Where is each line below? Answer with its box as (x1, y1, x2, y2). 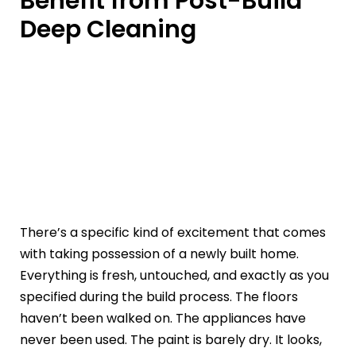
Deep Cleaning (20, 13, 196, 47)
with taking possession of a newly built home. (20, 245, 299, 264)
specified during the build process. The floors (20, 288, 298, 307)
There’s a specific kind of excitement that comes (20, 223, 326, 242)
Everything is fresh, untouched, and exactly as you (20, 266, 329, 285)
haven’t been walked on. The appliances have (20, 309, 306, 328)
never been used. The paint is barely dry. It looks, (20, 331, 322, 350)
